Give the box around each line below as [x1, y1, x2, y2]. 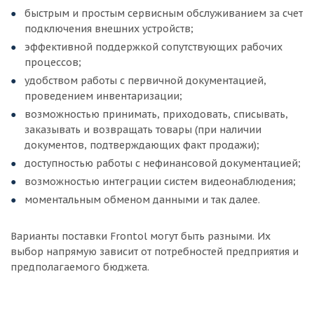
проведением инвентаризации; [25, 90, 182, 102]
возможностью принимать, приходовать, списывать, [25, 108, 288, 121]
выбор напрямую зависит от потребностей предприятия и [11, 245, 299, 258]
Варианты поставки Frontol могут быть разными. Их [11, 230, 271, 243]
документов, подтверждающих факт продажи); [25, 139, 259, 151]
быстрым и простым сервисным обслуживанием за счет [25, 7, 303, 20]
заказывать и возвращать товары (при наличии [25, 123, 261, 136]
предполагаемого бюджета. [11, 261, 149, 273]
